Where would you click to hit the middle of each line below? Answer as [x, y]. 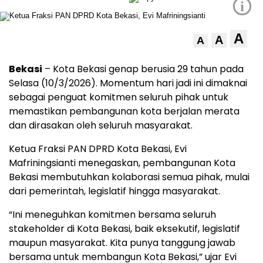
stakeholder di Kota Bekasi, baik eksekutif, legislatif [124, 229]
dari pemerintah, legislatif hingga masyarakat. [114, 191]
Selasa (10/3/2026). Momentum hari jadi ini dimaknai [128, 83]
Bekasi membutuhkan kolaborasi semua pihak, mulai [129, 177]
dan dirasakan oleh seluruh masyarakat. [101, 126]
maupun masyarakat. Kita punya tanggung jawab [122, 243]
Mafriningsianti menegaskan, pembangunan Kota [122, 163]
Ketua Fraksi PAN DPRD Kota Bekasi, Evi [98, 149]
